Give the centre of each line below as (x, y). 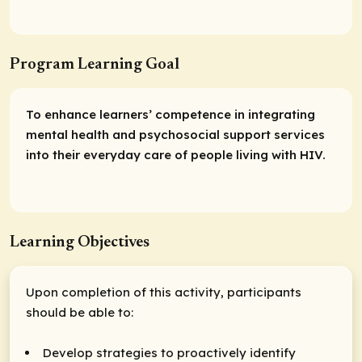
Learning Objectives (80, 242)
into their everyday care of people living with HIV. (176, 155)
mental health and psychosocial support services (175, 135)
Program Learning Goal (95, 65)
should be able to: (80, 312)
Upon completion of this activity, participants (164, 292)
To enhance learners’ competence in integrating (170, 115)
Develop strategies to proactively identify (169, 352)
